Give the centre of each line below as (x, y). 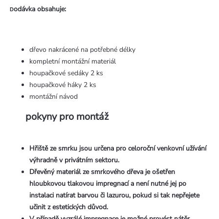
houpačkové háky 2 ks (63, 85)
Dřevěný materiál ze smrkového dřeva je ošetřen (102, 172)
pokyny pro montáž (67, 116)
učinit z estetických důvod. (69, 207)
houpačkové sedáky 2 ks (66, 73)
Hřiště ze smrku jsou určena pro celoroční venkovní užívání (118, 148)
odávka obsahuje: (40, 9)
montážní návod (54, 96)
